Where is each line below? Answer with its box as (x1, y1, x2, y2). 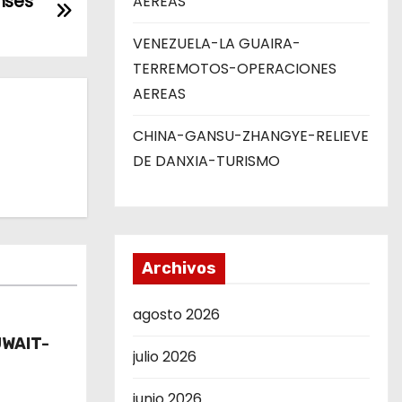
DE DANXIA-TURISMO (133, 151, 280, 171)
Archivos (142, 258, 216, 278)
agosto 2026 (133, 304, 220, 325)
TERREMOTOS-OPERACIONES (133, 58, 336, 79)
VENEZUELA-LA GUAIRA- (133, 33, 301, 54)
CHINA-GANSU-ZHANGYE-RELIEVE (133, 126, 369, 146)
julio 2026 (133, 346, 197, 367)
